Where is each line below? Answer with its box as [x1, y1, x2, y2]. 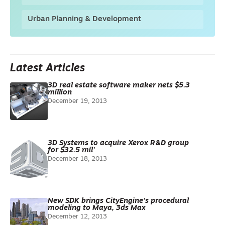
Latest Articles [10, 63, 85, 74]
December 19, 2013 [48, 98, 107, 104]
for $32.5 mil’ [48, 147, 95, 154]
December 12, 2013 [48, 213, 107, 220]
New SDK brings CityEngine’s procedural [48, 197, 189, 205]
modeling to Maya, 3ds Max [48, 204, 146, 212]
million [48, 89, 72, 96]
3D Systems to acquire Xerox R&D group [48, 140, 189, 147]
